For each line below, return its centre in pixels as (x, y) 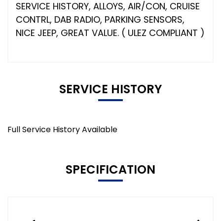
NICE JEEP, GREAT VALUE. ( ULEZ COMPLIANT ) (110, 33)
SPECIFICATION (110, 170)
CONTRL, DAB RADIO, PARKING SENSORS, (100, 20)
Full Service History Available (62, 130)
